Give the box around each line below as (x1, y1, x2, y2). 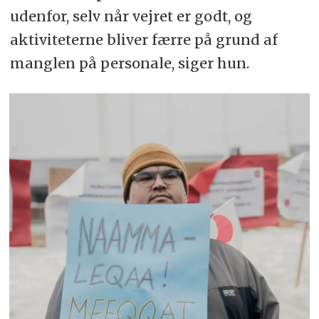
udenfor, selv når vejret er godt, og (9, 6, 252, 25)
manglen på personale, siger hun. (9, 53, 249, 72)
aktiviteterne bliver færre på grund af (9, 30, 278, 48)
